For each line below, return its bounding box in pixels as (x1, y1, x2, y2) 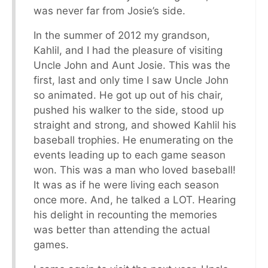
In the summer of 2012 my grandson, (33, 29, 210, 41)
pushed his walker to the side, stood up (33, 103, 224, 116)
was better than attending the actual (33, 223, 210, 236)
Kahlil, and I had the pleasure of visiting (33, 44, 223, 56)
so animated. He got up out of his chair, (33, 89, 223, 101)
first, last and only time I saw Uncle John (33, 74, 229, 86)
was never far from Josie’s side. (33, 4, 185, 17)
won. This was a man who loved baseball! (33, 163, 236, 176)
